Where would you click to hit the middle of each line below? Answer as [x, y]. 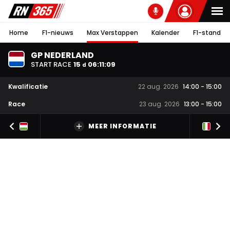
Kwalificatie [28, 86]
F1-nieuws [57, 32]
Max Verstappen [112, 32]
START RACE [51, 64]
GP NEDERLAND [62, 55]
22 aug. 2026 [158, 87]
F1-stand [207, 32]
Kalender [166, 32]
